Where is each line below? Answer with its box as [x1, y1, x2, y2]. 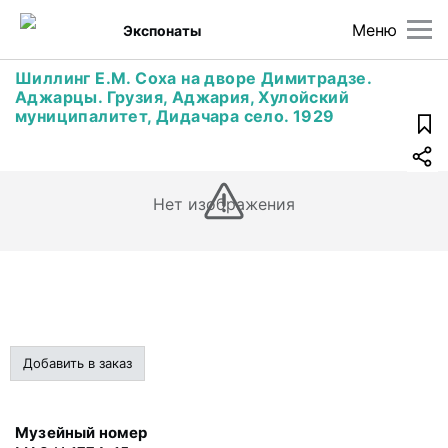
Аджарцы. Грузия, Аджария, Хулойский [15, 87, 349, 107]
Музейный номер [15, 423, 148, 442]
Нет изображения [152, 194, 296, 214]
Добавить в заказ [23, 355, 132, 371]
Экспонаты [123, 21, 202, 39]
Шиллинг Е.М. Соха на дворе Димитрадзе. [15, 68, 372, 88]
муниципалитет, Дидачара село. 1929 [15, 106, 335, 126]
